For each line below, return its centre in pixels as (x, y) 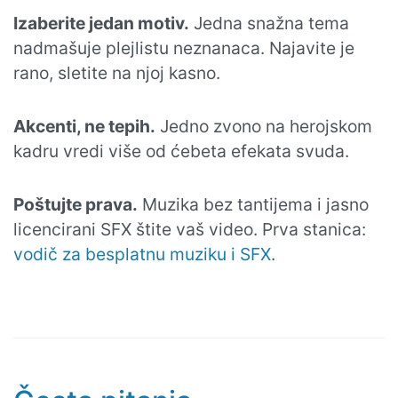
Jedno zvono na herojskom (264, 126)
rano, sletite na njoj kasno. (117, 73)
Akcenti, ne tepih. (84, 126)
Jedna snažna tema (269, 23)
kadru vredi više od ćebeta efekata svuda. (181, 151)
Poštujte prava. (76, 204)
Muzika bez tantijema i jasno (253, 204)
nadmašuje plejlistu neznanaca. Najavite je (184, 48)
